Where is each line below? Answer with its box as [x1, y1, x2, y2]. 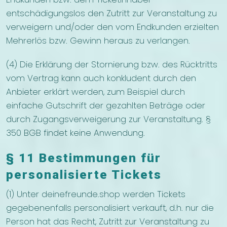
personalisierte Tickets [6, 168, 162, 182]
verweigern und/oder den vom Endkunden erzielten [6, 21, 219, 33]
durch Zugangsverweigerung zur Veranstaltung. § [6, 113, 211, 126]
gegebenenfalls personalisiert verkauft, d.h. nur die [6, 202, 214, 214]
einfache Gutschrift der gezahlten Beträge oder [6, 99, 205, 112]
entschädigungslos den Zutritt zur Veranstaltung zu [6, 7, 217, 20]
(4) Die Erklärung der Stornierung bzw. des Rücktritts [6, 58, 217, 71]
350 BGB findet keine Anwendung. [6, 127, 145, 139]
